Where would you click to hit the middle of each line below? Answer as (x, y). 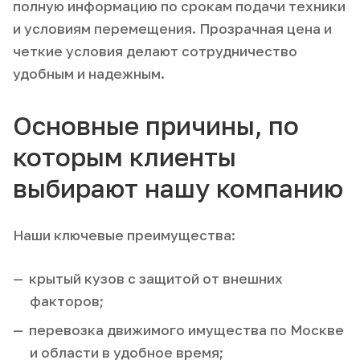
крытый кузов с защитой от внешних (156, 278)
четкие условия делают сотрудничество (155, 51)
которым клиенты (125, 156)
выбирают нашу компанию (178, 188)
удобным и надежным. (89, 73)
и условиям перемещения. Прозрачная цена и (172, 28)
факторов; (67, 301)
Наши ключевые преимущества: (124, 235)
